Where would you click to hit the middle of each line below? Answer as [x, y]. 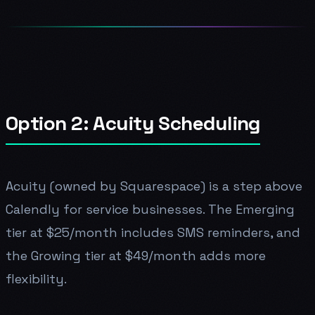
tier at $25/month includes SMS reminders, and [153, 232]
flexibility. [36, 278]
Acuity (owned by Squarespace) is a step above [154, 186]
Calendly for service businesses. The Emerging [150, 209]
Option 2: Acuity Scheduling [133, 123]
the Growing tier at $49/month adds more [136, 255]
